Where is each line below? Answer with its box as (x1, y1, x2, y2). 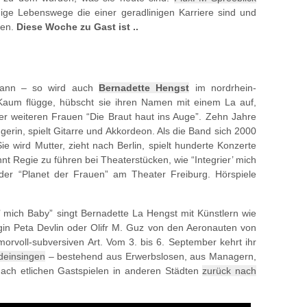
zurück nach (202, 265, 257, 276)
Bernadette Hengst (99, 82, 190, 93)
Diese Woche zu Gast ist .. (16, 21, 138, 32)
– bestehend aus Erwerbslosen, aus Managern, (45, 251, 257, 262)
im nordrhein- (189, 82, 257, 93)
